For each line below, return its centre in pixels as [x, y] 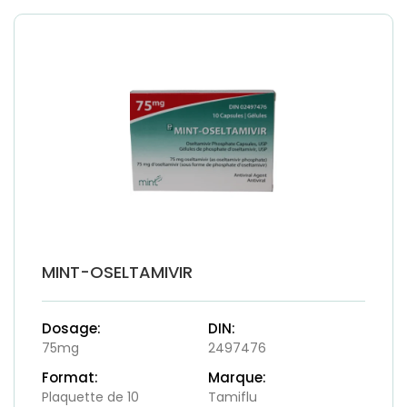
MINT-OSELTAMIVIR [117, 273]
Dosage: [71, 329]
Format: [70, 378]
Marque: [237, 378]
